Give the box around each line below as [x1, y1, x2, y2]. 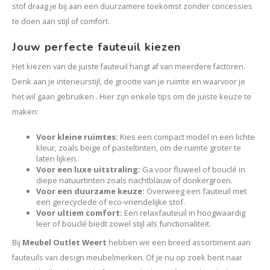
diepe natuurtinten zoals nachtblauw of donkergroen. [36, 175, 233, 186]
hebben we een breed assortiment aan [107, 237, 251, 248]
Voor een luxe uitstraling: [36, 164, 140, 175]
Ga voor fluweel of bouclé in [140, 164, 245, 175]
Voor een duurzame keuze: [36, 186, 145, 196]
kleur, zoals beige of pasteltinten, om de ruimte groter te [36, 142, 241, 153]
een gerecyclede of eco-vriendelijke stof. [36, 196, 185, 207]
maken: [12, 107, 39, 117]
